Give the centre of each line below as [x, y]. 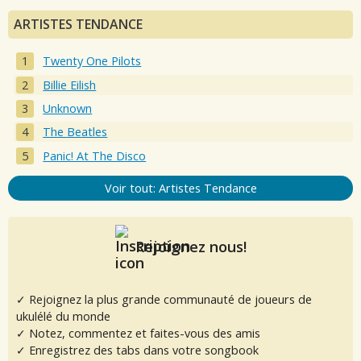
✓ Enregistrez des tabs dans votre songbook [137, 350]
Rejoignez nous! [189, 246]
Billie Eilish [70, 85]
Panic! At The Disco [95, 156]
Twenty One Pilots [92, 61]
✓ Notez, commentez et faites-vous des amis [138, 333]
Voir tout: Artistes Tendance [180, 188]
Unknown [68, 108]
